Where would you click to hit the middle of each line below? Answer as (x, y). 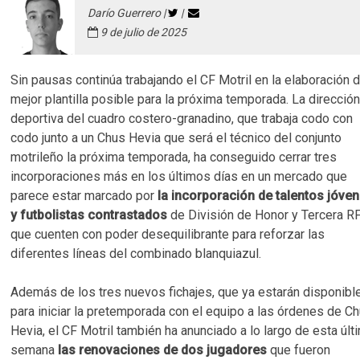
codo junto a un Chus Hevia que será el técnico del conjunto (176, 138)
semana (33, 350)
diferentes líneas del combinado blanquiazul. (136, 254)
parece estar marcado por (84, 196)
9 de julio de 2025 (143, 32)
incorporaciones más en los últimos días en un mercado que (179, 176)
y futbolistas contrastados (89, 215)
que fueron (301, 350)
